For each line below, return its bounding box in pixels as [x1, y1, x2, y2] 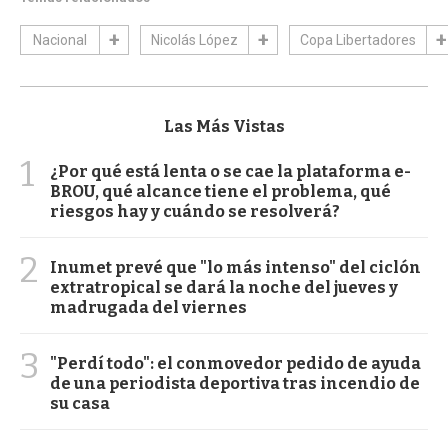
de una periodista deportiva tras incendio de [50, 374, 420, 394]
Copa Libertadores [300, 32, 416, 49]
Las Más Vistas [163, 117, 285, 137]
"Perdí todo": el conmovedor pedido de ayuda [50, 354, 421, 374]
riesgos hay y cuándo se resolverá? [50, 202, 340, 222]
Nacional [33, 32, 87, 49]
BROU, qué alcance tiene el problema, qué [50, 182, 391, 202]
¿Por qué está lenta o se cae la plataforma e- [50, 162, 411, 182]
